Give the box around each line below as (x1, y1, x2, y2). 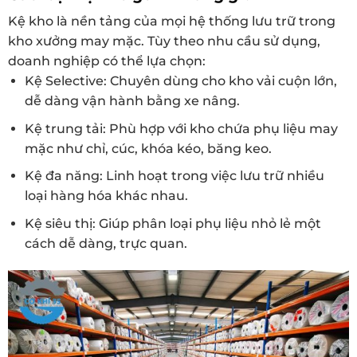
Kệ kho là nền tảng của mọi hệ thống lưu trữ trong (8, 14, 335, 29)
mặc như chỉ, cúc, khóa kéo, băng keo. (24, 140, 272, 156)
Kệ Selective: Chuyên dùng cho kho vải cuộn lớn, (24, 73, 337, 89)
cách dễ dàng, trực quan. (24, 236, 187, 252)
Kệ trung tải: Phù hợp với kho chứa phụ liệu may (24, 120, 338, 136)
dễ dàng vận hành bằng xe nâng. (24, 93, 240, 109)
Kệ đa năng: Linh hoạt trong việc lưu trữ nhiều (24, 168, 324, 184)
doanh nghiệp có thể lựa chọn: (8, 53, 206, 69)
